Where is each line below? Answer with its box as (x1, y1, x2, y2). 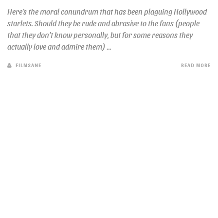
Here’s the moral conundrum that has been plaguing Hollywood (7, 7, 207, 16)
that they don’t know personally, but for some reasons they (7, 30, 193, 39)
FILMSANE (16, 62, 41, 68)
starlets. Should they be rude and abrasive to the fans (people (7, 18, 200, 28)
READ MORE (181, 62, 211, 68)
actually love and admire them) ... (7, 42, 111, 51)
